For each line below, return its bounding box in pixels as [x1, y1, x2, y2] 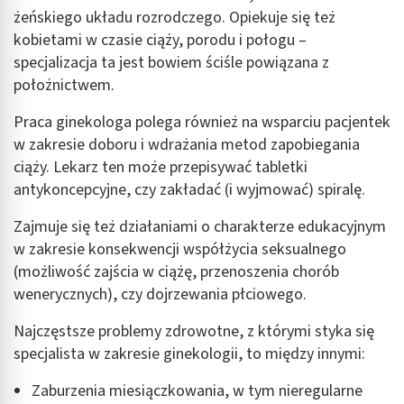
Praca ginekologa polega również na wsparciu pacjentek [14, 111, 390, 134]
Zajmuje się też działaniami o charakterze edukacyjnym [14, 216, 386, 239]
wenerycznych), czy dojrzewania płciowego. [14, 283, 307, 307]
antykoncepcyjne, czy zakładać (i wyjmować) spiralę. [14, 179, 365, 202]
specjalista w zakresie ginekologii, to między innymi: [14, 343, 365, 366]
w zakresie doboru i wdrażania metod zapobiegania [14, 133, 360, 157]
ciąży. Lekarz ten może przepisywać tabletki [14, 156, 308, 179]
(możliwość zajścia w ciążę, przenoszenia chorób [14, 261, 339, 284]
